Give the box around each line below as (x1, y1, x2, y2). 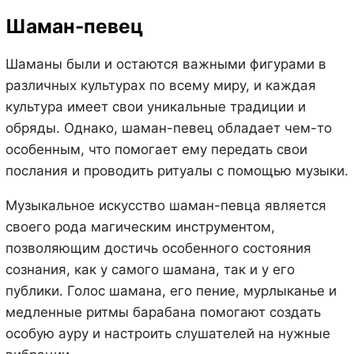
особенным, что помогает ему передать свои (5, 141, 307, 157)
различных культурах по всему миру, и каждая (5, 77, 316, 93)
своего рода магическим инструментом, (5, 218, 275, 235)
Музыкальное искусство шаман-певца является (5, 197, 326, 213)
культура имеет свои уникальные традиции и (5, 98, 306, 115)
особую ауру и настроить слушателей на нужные (5, 325, 330, 341)
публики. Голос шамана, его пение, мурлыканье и (5, 282, 337, 299)
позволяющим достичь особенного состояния (5, 239, 311, 256)
